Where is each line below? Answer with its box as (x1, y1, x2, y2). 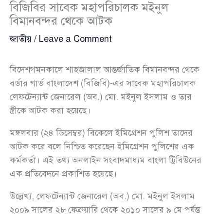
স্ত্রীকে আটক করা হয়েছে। (10, 105, 91, 116)
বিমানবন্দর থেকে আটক (10, 13, 112, 28)
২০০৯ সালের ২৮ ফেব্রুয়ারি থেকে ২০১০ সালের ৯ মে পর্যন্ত (10, 204, 200, 215)
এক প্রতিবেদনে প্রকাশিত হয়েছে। (10, 168, 117, 179)
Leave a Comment (39, 33, 112, 44)
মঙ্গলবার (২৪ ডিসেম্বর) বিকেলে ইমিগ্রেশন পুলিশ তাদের (10, 127, 193, 138)
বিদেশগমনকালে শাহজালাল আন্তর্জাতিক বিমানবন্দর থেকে (10, 64, 200, 75)
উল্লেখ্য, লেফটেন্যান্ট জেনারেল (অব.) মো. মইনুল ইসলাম (10, 190, 195, 201)
